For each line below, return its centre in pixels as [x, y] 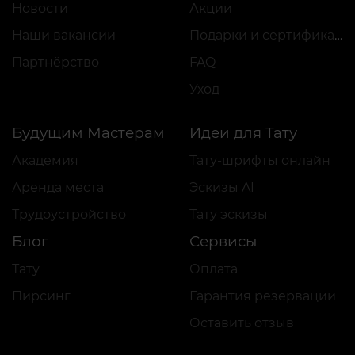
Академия [45, 161]
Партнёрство [55, 63]
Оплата [214, 269]
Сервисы [223, 242]
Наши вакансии [64, 36]
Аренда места [58, 188]
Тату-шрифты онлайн [260, 161]
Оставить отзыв [242, 323]
